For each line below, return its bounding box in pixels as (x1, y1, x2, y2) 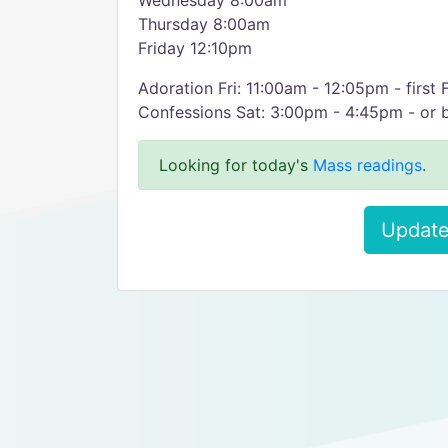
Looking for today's (159, 155, 313, 175)
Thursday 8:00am (138, 14, 270, 34)
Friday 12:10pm (138, 38, 252, 58)
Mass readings (313, 155, 422, 175)
